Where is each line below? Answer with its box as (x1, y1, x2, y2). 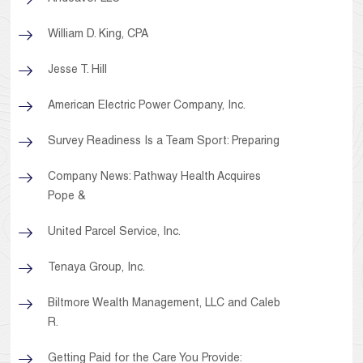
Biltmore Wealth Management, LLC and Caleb (48, 298, 281, 310)
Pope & (48, 191, 87, 203)
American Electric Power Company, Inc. (48, 100, 246, 113)
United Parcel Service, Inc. (48, 227, 181, 239)
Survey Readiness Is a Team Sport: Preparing (48, 136, 280, 148)
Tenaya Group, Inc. (48, 263, 146, 275)
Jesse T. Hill (48, 65, 108, 77)
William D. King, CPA (48, 29, 149, 41)
